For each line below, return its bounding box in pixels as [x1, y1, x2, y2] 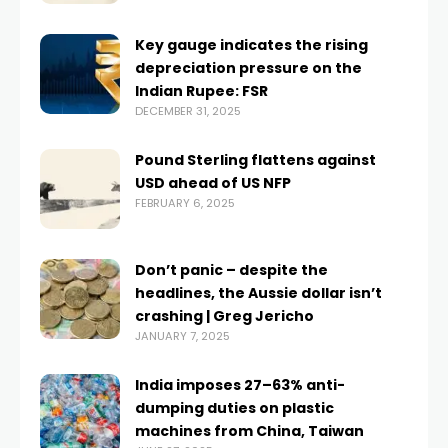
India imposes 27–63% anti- [135, 375, 345, 395]
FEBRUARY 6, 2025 [135, 195, 235, 211]
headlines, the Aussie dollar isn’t [135, 283, 382, 303]
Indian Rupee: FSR [135, 81, 268, 101]
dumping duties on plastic [135, 398, 334, 418]
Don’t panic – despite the [135, 260, 328, 280]
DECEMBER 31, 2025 [135, 103, 241, 119]
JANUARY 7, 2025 [135, 328, 230, 344]
